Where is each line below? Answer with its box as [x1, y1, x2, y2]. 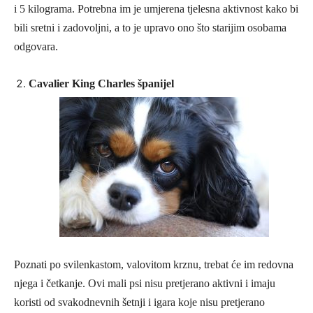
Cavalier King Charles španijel [29, 78, 174, 89]
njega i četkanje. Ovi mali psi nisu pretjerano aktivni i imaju [14, 277, 275, 289]
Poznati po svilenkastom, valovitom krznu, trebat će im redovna [14, 259, 293, 270]
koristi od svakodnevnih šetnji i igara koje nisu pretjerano [14, 296, 265, 308]
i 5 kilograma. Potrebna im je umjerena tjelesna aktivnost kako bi [14, 3, 298, 15]
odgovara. [14, 41, 58, 52]
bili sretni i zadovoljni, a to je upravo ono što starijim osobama [14, 22, 286, 34]
